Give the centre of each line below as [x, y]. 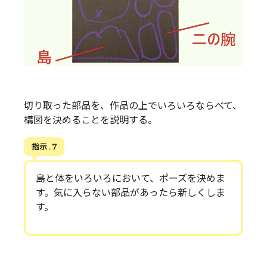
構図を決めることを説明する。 [91, 120]
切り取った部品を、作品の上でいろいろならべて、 [133, 106]
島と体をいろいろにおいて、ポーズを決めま [131, 179]
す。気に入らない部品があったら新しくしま [131, 193]
